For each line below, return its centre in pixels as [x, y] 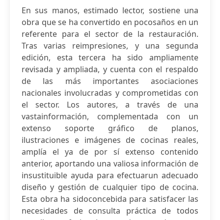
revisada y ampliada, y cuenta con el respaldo [110, 69]
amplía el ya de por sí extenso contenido [110, 152]
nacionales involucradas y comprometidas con [110, 93]
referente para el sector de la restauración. [110, 34]
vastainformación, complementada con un [110, 116]
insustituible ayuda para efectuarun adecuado [110, 175]
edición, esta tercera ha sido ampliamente [110, 57]
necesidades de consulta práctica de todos [110, 211]
